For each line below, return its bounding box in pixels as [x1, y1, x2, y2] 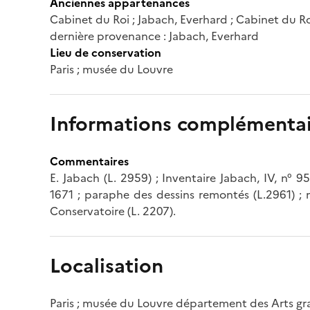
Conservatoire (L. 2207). [50, 202, 176, 219]
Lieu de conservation [50, 44, 161, 61]
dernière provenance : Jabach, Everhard [50, 27, 259, 44]
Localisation [50, 250, 163, 280]
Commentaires [50, 152, 129, 170]
